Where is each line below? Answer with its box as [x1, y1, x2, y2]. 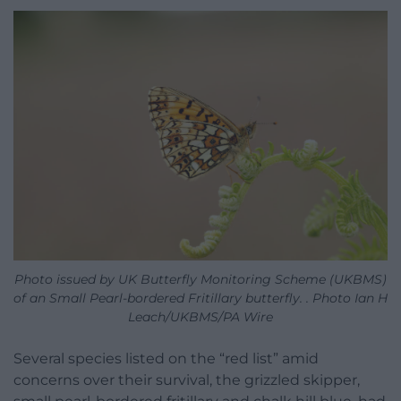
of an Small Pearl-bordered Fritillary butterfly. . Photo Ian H [13, 290, 388, 307]
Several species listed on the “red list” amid [13, 350, 319, 368]
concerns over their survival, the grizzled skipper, [13, 371, 360, 389]
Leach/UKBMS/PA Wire [128, 309, 273, 326]
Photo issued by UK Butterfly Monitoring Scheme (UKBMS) [14, 271, 387, 288]
